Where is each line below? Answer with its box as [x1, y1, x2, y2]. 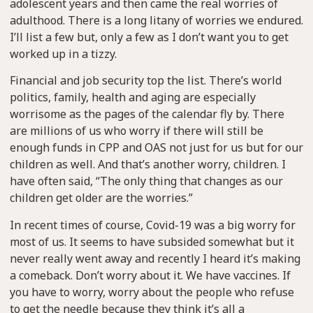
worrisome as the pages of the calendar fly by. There [10, 106, 284, 122]
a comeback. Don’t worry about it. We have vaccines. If [10, 267, 291, 283]
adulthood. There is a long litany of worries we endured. [10, 13, 303, 28]
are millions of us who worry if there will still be [10, 123, 263, 139]
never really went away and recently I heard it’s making [10, 250, 300, 266]
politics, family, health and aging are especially [10, 89, 256, 105]
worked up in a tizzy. [10, 46, 117, 61]
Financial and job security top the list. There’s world [10, 73, 282, 89]
